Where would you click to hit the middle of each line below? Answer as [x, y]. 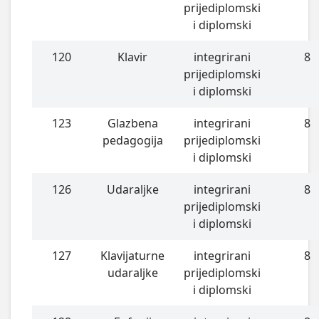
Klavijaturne [133, 255]
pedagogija [132, 140]
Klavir [133, 57]
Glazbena [132, 123]
